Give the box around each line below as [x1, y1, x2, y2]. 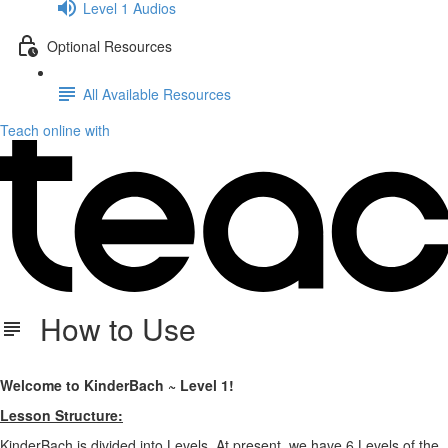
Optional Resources [47, 35, 172, 56]
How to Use [24, 307, 196, 350]
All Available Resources [83, 83, 231, 104]
